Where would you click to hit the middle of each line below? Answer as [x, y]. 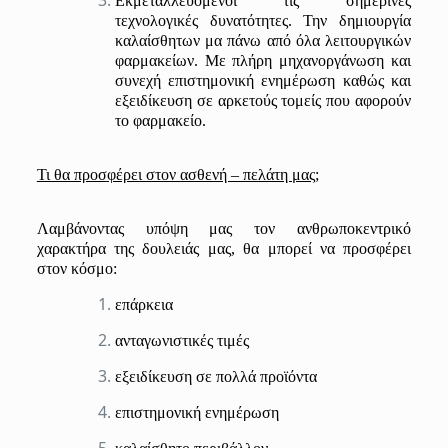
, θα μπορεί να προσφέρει [321, 248]
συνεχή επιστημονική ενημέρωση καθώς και [263, 80]
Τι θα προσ [71, 174]
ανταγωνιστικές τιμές [181, 340]
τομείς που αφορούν [346, 100]
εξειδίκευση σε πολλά [187, 376]
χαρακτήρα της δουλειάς [118, 248]
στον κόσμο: [76, 268]
